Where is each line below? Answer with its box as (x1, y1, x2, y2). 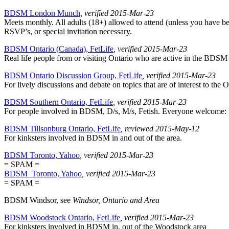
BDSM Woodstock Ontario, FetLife (4, 213, 120, 222)
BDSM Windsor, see (4, 196, 73, 205)
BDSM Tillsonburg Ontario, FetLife (4, 124, 121, 133)
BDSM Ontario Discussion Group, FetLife (4, 71, 142, 80)
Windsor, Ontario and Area (73, 196, 159, 205)
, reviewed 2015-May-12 (121, 124, 199, 133)
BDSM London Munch (4, 9, 80, 18)
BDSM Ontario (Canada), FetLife (4, 44, 113, 54)
